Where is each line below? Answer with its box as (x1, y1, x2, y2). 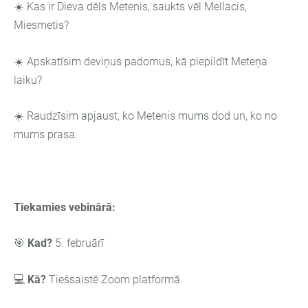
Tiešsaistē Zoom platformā (49, 272, 180, 286)
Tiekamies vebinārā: (14, 200, 115, 214)
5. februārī (52, 236, 104, 250)
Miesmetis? (14, 19, 69, 32)
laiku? (14, 73, 42, 87)
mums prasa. (14, 128, 78, 142)
